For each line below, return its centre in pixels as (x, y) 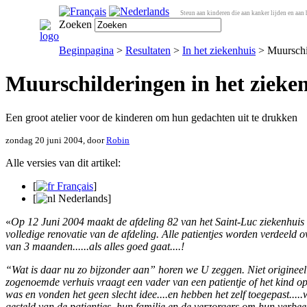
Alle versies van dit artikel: (63, 162)
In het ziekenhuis (219, 50)
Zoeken (75, 24)
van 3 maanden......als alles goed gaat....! (95, 246)
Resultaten (148, 50)
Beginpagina (86, 50)
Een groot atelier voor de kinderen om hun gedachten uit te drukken (151, 117)
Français (74, 186)
